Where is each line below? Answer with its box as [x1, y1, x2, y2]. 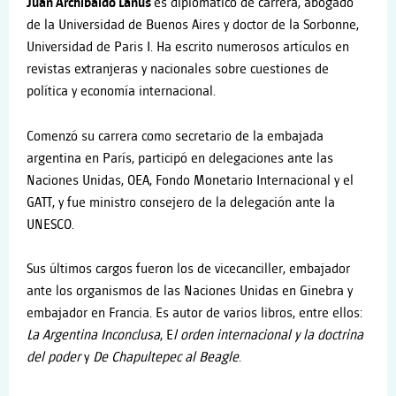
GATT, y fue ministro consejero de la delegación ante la [27, 194, 335, 210]
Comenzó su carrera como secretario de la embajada [27, 128, 324, 144]
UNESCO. [27, 217, 74, 232]
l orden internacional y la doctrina [173, 328, 363, 344]
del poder [27, 350, 80, 366]
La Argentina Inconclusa [27, 328, 160, 344]
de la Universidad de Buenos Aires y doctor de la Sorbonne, [27, 18, 359, 34]
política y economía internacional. [27, 84, 216, 100]
